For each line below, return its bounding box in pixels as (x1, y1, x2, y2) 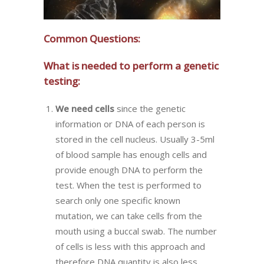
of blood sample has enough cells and (55, 148, 207, 160)
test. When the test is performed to (55, 179, 202, 191)
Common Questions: (44, 31, 140, 45)
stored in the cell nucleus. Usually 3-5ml (55, 133, 214, 145)
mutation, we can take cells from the (55, 209, 202, 222)
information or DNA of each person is (55, 117, 205, 130)
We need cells (55, 102, 114, 114)
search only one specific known (55, 194, 180, 206)
